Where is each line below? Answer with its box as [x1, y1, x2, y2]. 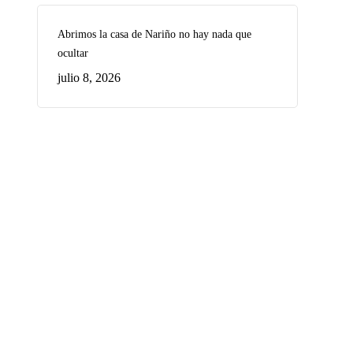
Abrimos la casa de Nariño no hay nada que [57, 28, 251, 40]
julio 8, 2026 [57, 71, 121, 84]
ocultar [57, 47, 88, 59]
